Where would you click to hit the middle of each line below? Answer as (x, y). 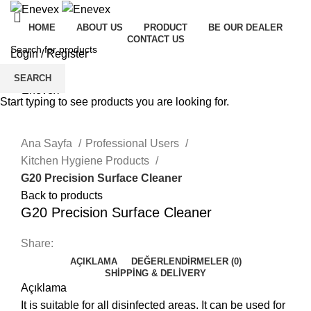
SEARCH (33, 78)
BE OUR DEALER (245, 28)
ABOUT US (100, 28)
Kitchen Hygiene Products (86, 160)
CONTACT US (155, 40)
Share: (37, 243)
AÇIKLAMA (93, 261)
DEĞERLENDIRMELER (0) (186, 261)
